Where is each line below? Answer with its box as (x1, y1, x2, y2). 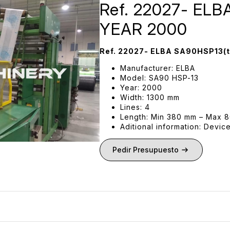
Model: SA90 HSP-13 (120, 73, 199, 83)
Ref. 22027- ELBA (100, 47, 174, 56)
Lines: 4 (120, 103, 150, 112)
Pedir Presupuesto (112, 145, 179, 155)
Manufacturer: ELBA (120, 64, 195, 73)
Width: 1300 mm (120, 93, 180, 102)
